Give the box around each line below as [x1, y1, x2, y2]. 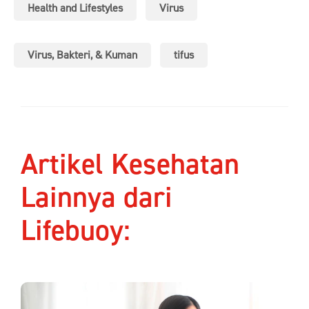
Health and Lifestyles [28, 1, 123, 16]
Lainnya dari [21, 179, 172, 217]
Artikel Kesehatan [21, 146, 239, 184]
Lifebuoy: [21, 212, 130, 250]
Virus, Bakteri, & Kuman [28, 48, 137, 63]
